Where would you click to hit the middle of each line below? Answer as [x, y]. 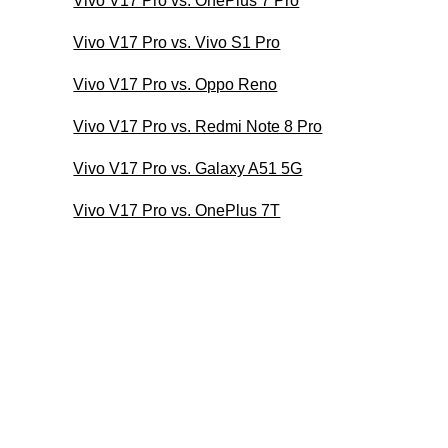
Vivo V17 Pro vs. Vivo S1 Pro [177, 42]
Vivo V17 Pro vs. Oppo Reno [175, 84]
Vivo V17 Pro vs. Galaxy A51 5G [188, 168]
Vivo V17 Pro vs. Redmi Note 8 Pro [198, 126]
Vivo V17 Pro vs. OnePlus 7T [177, 210]
